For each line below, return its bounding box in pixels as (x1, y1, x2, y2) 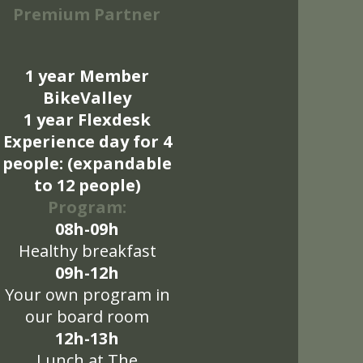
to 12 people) (33, 174, 141, 196)
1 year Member (25, 65, 149, 87)
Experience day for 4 (2, 130, 172, 152)
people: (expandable (2, 152, 172, 174)
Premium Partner (13, 3, 160, 25)
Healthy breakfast (18, 240, 156, 262)
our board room (25, 305, 149, 327)
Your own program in (4, 284, 170, 305)
